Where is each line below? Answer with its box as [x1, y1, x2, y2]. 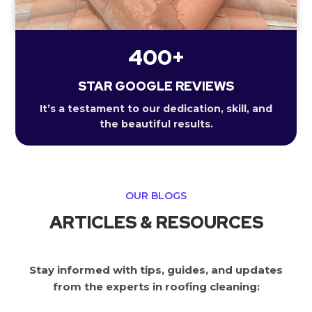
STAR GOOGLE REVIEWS [78, 77, 234, 94]
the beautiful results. [99, 117, 213, 130]
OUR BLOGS [125, 189, 187, 202]
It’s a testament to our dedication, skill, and [40, 102, 272, 115]
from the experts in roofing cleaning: [52, 279, 260, 293]
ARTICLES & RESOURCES [49, 210, 263, 234]
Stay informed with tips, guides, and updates [29, 263, 283, 276]
